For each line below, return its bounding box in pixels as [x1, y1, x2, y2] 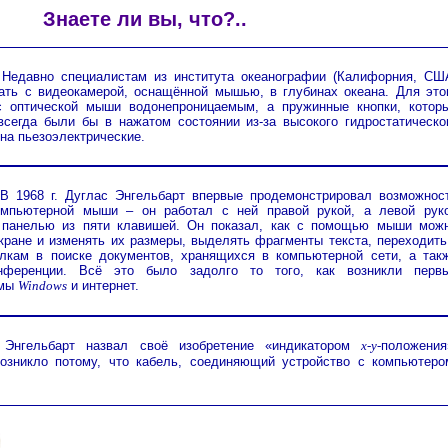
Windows [18, 278, 67, 294]
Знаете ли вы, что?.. [43, 7, 247, 30]
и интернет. [67, 278, 139, 294]
